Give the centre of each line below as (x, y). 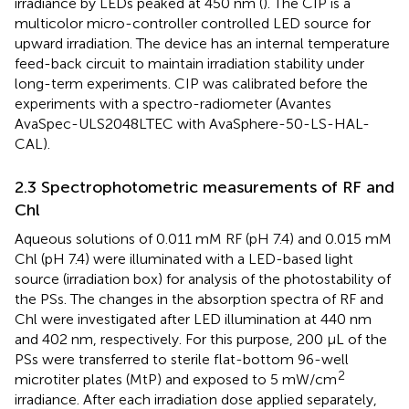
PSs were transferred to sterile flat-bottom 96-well (182, 359)
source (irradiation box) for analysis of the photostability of (203, 278)
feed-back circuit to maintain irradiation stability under (189, 63)
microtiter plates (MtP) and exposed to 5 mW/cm (176, 379)
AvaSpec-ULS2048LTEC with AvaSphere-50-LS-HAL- (192, 123)
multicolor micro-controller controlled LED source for (193, 23)
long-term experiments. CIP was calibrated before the (191, 83)
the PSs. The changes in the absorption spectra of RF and (199, 299)
